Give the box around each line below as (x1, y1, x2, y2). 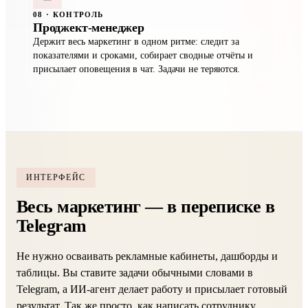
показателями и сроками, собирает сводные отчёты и (33, 50, 253, 60)
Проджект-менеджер (33, 21, 144, 34)
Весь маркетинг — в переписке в (16, 197, 275, 217)
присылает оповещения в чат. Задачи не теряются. (33, 64, 240, 74)
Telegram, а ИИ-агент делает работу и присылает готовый (16, 283, 287, 295)
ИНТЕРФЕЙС (26, 173, 87, 182)
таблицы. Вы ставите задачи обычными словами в (16, 267, 253, 278)
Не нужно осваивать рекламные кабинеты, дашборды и (16, 250, 278, 262)
